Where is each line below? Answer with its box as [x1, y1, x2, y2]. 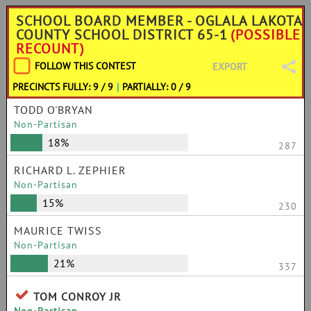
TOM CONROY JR [33, 289, 121, 303]
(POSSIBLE [230, 26, 301, 44]
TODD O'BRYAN [14, 103, 93, 117]
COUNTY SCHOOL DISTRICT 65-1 [16, 26, 228, 44]
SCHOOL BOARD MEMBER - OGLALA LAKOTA [16, 12, 302, 30]
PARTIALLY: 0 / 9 [122, 81, 192, 93]
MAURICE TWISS [14, 224, 102, 237]
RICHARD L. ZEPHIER [14, 163, 126, 177]
